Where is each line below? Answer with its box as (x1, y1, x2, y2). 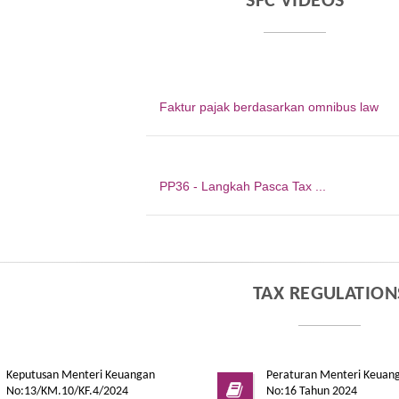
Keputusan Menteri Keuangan (5, 368, 155, 382)
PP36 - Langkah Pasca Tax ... (159, 178, 327, 193)
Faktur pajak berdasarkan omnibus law (159, 99, 379, 114)
